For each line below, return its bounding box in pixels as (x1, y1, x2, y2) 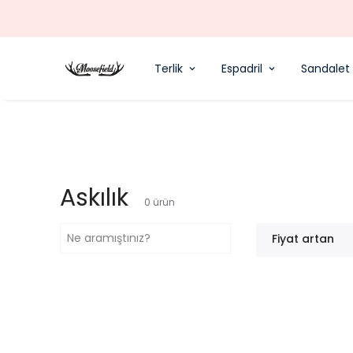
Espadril (221, 60, 262, 76)
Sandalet (301, 60, 350, 76)
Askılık (60, 181, 128, 214)
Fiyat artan (272, 231, 335, 247)
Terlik (154, 60, 183, 76)
